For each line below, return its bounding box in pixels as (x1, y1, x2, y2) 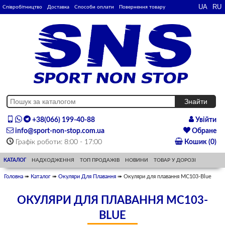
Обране (190, 128, 216, 135)
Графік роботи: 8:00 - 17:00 (14, 139, 102, 146)
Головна (4, 174, 23, 180)
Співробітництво (3, 5, 42, 10)
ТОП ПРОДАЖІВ (80, 158, 120, 163)
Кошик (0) (182, 139, 216, 146)
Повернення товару (119, 5, 165, 10)
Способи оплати (74, 5, 114, 10)
